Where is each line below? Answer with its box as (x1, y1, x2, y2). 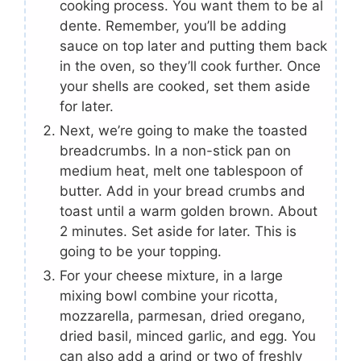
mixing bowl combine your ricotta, (60, 288, 278, 305)
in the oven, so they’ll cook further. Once (60, 58, 321, 75)
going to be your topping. (60, 243, 226, 260)
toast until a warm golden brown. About (60, 203, 317, 220)
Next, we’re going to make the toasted (60, 122, 308, 139)
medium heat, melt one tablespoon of (60, 163, 303, 180)
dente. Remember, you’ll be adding (60, 18, 286, 35)
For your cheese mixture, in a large (60, 268, 283, 284)
